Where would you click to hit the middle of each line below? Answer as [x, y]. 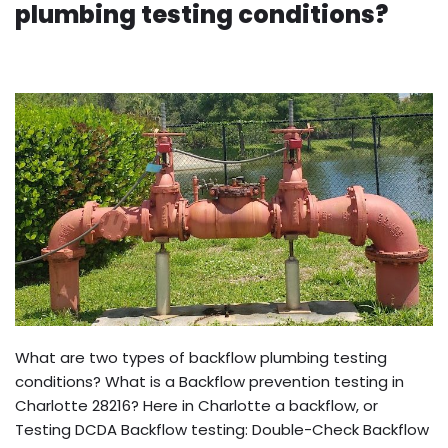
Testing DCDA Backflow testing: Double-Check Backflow [222, 430]
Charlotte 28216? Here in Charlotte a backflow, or [196, 406]
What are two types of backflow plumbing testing [201, 358]
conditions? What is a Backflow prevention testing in [209, 382]
